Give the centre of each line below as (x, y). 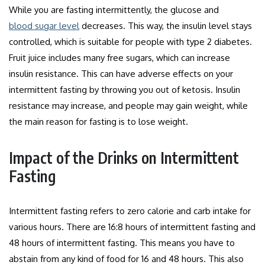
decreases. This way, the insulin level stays (166, 25)
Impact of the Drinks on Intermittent (124, 157)
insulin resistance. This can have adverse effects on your (121, 73)
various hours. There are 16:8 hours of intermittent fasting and (132, 227)
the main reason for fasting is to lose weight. (100, 121)
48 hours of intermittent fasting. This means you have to (122, 243)
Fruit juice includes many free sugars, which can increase (119, 57)
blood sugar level (44, 25)
